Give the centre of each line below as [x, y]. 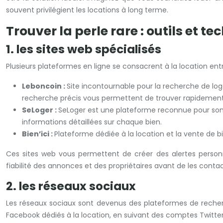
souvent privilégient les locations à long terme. [87, 10]
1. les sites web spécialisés [84, 49]
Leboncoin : [44, 86]
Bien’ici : [38, 134]
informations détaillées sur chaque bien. [92, 122]
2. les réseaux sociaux [71, 186]
